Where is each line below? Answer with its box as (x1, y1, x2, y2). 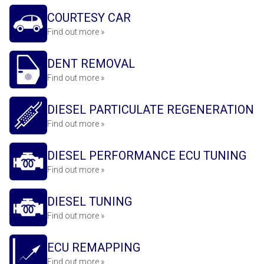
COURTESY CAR (47, 11, 131, 25)
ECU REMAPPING (47, 240, 140, 255)
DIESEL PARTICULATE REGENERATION (47, 103, 254, 117)
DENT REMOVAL (47, 57, 135, 71)
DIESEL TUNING (47, 194, 132, 209)
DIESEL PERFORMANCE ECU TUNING (47, 148, 246, 163)
